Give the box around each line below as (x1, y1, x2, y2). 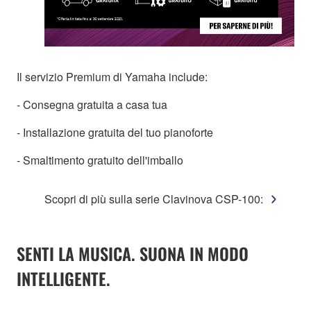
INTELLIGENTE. (17, 266, 110, 292)
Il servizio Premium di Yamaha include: (17, 69, 208, 85)
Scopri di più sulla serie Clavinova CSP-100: (44, 191, 263, 208)
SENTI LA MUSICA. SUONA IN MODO (17, 241, 249, 267)
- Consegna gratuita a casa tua (17, 96, 167, 113)
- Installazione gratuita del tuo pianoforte (17, 124, 213, 141)
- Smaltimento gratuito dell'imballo (17, 152, 183, 169)
